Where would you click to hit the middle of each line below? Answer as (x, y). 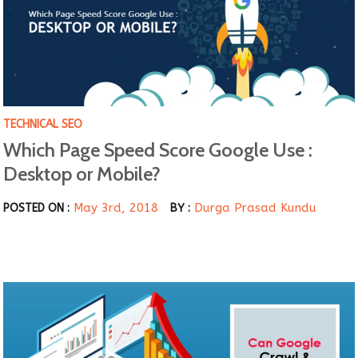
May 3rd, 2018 (116, 208)
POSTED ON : (37, 209)
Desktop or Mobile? (82, 174)
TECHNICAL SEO (43, 125)
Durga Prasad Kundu (256, 208)
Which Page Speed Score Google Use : (158, 150)
